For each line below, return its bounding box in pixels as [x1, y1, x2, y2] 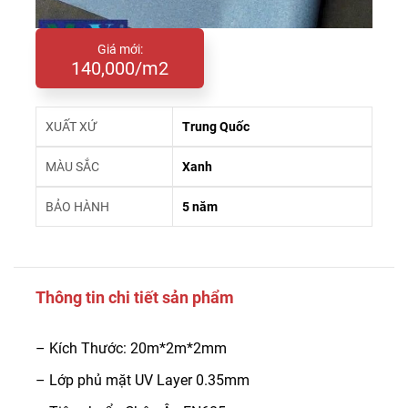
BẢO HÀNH [46, 199, 109, 214]
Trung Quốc [182, 119, 250, 134]
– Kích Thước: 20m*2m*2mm [36, 340, 227, 357]
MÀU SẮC [46, 159, 99, 174]
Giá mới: [97, 42, 143, 56]
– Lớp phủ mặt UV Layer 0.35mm [36, 372, 250, 389]
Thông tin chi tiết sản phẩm [36, 288, 234, 307]
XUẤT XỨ [46, 119, 97, 134]
